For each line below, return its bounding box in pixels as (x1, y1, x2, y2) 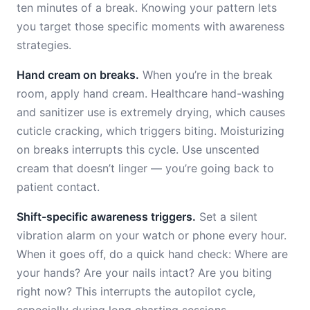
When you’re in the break (139, 68, 273, 82)
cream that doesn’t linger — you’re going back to (17, 161, 274, 175)
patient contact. (17, 180, 100, 194)
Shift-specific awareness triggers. (17, 210, 196, 224)
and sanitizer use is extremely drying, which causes (17, 105, 285, 119)
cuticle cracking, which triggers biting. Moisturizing (17, 124, 284, 138)
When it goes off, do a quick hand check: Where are (17, 247, 288, 261)
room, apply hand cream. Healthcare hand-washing (17, 86, 284, 100)
